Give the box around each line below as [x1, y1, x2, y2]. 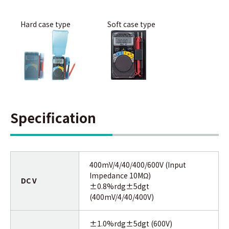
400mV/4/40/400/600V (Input [89, 159, 186, 170]
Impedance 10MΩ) [89, 170, 151, 180]
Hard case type [20, 18, 71, 29]
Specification [10, 107, 96, 127]
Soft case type [107, 18, 155, 29]
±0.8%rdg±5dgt [89, 180, 149, 191]
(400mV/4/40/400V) [89, 191, 154, 202]
